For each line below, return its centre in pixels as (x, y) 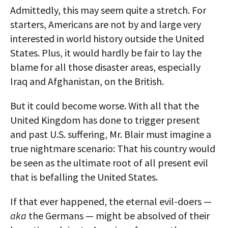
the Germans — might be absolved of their (118, 216)
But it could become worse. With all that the (105, 106)
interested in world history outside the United (107, 38)
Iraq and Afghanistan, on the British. (87, 81)
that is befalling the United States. (84, 177)
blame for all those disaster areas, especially (105, 67)
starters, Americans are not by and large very (106, 24)
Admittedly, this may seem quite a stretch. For (108, 10)
